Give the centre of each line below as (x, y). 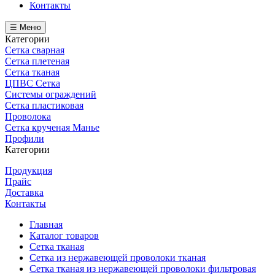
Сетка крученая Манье (52, 127)
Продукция (29, 170)
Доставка (24, 192)
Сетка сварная (35, 50)
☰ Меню (25, 27)
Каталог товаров (64, 235)
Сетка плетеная (37, 61)
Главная (46, 224)
